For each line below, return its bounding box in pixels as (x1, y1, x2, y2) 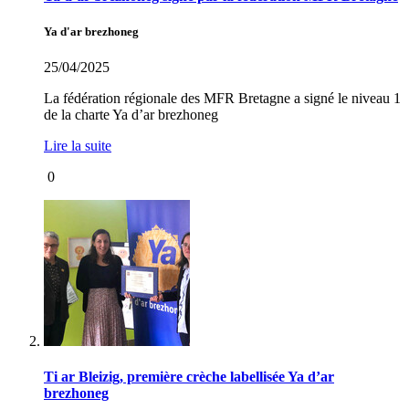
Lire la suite (44, 137, 111, 153)
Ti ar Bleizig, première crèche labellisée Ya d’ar (44, 369, 334, 385)
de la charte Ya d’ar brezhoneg (44, 106, 218, 122)
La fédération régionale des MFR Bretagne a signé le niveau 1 (44, 89, 401, 106)
